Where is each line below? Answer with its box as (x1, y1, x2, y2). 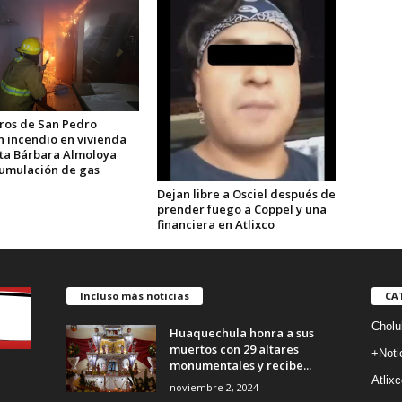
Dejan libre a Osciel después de (156, 185, 336, 202)
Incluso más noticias (79, 288, 189, 302)
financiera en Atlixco (156, 215, 275, 232)
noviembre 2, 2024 (169, 380, 258, 394)
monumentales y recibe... (169, 356, 311, 373)
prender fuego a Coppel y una (156, 200, 327, 217)
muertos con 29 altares (169, 340, 299, 357)
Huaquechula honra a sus (169, 324, 314, 341)
